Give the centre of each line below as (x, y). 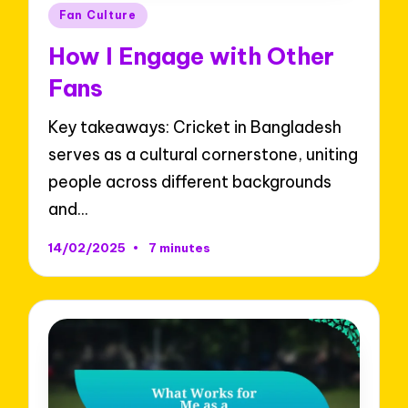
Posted (74, 13)
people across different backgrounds (190, 182)
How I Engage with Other (192, 56)
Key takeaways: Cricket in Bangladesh (195, 127)
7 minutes (179, 247)
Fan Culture (98, 15)
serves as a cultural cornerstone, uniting (204, 155)
